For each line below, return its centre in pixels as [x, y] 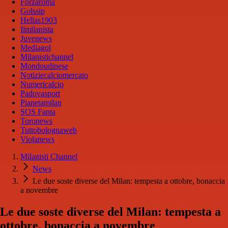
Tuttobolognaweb [49, 130]
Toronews [36, 121]
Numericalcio [42, 84]
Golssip [33, 11]
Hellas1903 [39, 20]
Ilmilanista [37, 30]
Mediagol [36, 48]
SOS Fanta [38, 112]
